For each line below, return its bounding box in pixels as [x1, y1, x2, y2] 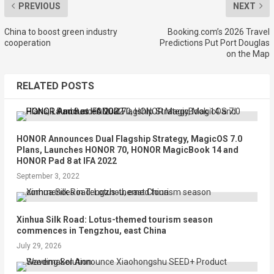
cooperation [4, 37, 51, 48]
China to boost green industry [4, 26, 117, 37]
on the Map [226, 48, 270, 59]
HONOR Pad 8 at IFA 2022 [16, 155, 117, 166]
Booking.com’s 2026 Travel [168, 26, 270, 37]
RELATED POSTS [16, 80, 94, 92]
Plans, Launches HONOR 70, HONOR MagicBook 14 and [16, 144, 239, 155]
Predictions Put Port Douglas [160, 37, 270, 48]
